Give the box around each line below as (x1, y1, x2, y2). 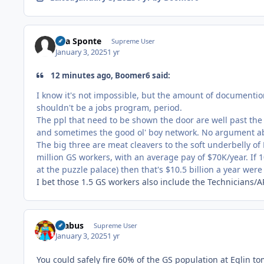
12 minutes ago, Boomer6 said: (49, 70, 171, 81)
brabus (55, 220, 84, 231)
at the (37, 163, 62, 175)
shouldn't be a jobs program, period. (37, 101, 182, 113)
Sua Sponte (55, 35, 102, 47)
